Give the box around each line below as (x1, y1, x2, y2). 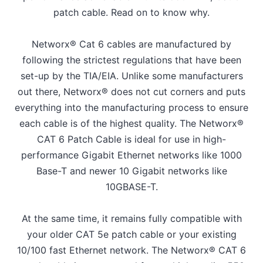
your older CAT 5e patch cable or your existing (26, 228, 237, 241)
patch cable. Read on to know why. (53, 6, 210, 19)
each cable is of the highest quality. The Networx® (19, 117, 244, 130)
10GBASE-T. (105, 181, 158, 193)
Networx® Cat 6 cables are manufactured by (32, 38, 231, 50)
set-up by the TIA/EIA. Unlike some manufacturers (20, 70, 243, 82)
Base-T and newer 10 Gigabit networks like (36, 165, 227, 177)
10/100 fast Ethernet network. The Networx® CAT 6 (17, 244, 246, 257)
